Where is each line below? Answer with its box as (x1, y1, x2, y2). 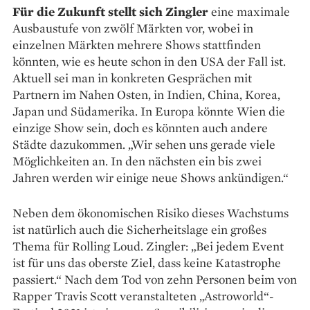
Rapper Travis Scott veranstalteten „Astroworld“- (12, 288, 274, 304)
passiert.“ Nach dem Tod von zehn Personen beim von (12, 271, 297, 288)
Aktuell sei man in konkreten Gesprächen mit (12, 70, 252, 86)
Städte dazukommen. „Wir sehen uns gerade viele (12, 136, 275, 153)
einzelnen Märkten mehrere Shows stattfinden (12, 37, 261, 53)
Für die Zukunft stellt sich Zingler (12, 3, 208, 20)
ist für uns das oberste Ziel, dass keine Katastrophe (12, 255, 281, 271)
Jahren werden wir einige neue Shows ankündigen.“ (12, 170, 289, 186)
